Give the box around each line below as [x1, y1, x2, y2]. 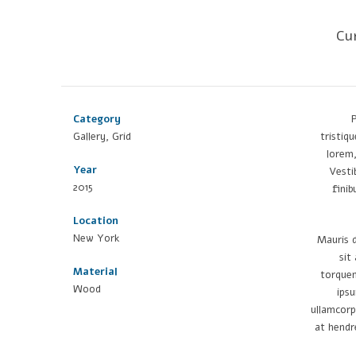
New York [73, 231, 119, 246]
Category [73, 112, 121, 126]
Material [73, 265, 118, 279]
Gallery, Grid [73, 130, 131, 144]
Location [73, 214, 118, 228]
